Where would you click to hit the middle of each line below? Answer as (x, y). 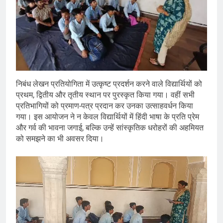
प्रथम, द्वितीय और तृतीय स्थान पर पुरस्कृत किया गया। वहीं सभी (105, 95)
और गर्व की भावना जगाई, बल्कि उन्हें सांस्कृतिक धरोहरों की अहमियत (110, 128)
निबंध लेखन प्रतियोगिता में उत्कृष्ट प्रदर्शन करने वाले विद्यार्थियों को (109, 84)
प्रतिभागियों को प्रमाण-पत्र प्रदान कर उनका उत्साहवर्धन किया (105, 106)
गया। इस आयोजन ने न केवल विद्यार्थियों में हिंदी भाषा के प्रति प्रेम (108, 117)
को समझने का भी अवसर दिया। (60, 139)
